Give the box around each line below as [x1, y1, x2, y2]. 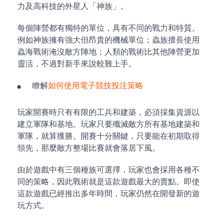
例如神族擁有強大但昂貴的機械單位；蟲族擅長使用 [17, 35, 200, 45]
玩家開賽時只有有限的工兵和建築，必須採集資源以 [17, 108, 200, 117]
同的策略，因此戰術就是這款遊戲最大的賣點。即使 [17, 177, 200, 186]
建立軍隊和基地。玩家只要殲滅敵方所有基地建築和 [17, 119, 200, 129]
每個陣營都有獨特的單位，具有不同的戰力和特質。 [17, 23, 200, 33]
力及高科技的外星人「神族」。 [17, 1, 128, 11]
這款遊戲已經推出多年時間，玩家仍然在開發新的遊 [17, 189, 200, 198]
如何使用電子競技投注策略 [48, 81, 143, 90]
